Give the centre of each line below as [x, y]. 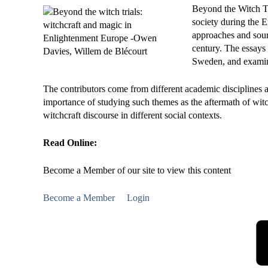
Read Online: [71, 143]
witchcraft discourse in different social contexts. [133, 115]
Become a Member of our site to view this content [137, 170]
